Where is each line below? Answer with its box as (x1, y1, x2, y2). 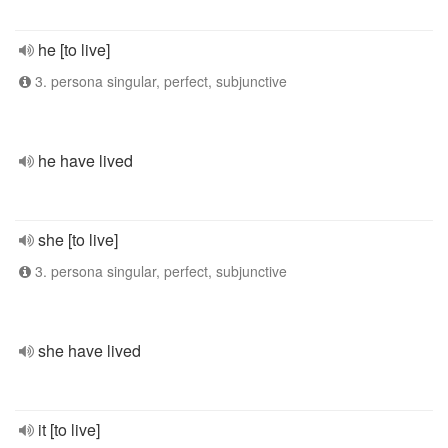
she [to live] (38, 228, 118, 251)
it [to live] (38, 418, 100, 441)
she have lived (38, 339, 141, 362)
